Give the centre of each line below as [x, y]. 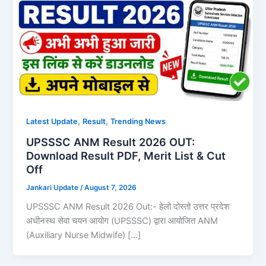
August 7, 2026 [111, 187]
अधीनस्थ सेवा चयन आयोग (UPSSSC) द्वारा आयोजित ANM [122, 221]
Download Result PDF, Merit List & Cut [126, 155]
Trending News [138, 121]
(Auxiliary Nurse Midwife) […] [84, 235]
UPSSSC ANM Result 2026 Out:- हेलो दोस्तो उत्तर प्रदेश [128, 207]
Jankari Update [53, 187]
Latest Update [52, 121]
